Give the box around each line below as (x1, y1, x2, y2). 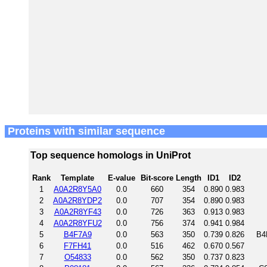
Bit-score (141, 173, 173, 182)
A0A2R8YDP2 (53, 195, 102, 205)
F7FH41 (64, 241, 91, 250)
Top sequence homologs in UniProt (30, 150, 191, 160)
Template (61, 173, 94, 182)
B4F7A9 (63, 229, 92, 239)
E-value (107, 173, 135, 182)
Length (176, 173, 201, 182)
